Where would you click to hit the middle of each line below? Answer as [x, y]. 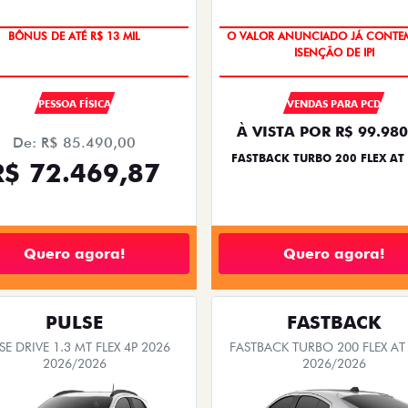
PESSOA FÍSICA [74, 104]
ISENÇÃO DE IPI [334, 53]
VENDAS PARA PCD [333, 104]
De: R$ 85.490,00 [74, 143]
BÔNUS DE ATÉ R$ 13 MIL [74, 36]
